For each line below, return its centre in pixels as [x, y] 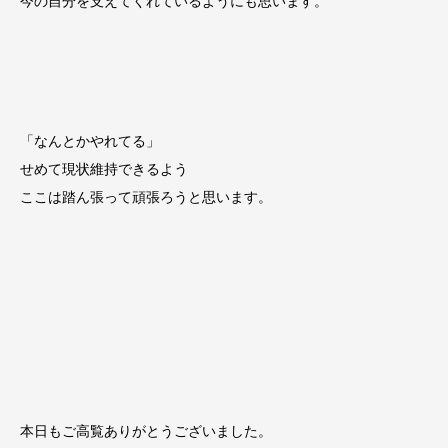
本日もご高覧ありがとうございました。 [146, 431]
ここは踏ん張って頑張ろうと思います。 [146, 197]
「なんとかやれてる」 [90, 141]
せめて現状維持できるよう [104, 169]
